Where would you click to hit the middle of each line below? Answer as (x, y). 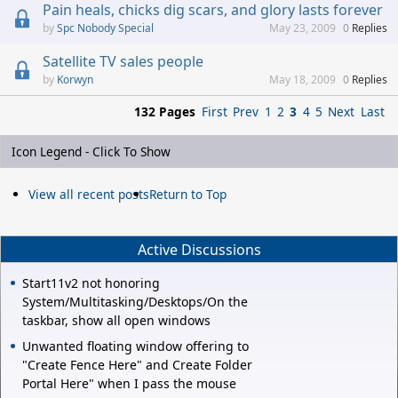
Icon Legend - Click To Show (91, 152)
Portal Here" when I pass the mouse (129, 384)
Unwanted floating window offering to (135, 346)
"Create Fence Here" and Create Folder (137, 365)
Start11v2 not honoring (91, 283)
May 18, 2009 (302, 80)
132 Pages (164, 112)
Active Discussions (199, 249)
